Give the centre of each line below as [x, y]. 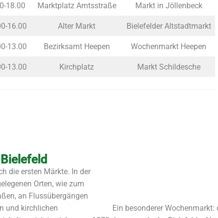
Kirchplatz [77, 67]
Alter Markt [77, 26]
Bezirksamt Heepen [77, 47]
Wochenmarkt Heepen [169, 47]
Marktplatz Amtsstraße [77, 6]
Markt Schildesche [169, 67]
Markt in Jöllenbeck [169, 6]
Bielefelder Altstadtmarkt [169, 26]
